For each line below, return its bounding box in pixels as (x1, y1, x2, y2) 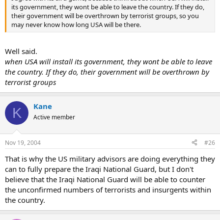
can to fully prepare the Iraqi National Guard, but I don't (5, 164, 193, 174)
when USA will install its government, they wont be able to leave (5, 56, 212, 67)
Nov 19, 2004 (5, 138, 41, 147)
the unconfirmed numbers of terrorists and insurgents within (5, 184, 211, 194)
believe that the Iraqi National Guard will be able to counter (5, 174, 205, 184)
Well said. (5, 46, 37, 56)
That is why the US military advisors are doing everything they (5, 153, 215, 164)
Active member (33, 113, 75, 122)
